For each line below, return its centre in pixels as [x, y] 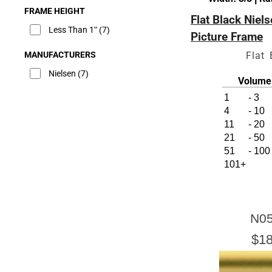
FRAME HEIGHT [55, 11]
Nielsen [63, 73]
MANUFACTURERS [60, 55]
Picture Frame [227, 36]
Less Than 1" [74, 30]
